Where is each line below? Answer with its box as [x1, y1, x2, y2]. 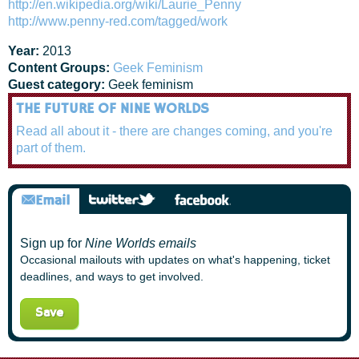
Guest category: [8, 78, 108, 91]
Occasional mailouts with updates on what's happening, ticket [20, 254, 330, 266]
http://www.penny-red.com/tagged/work [8, 14, 228, 28]
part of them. [16, 141, 86, 155]
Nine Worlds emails [85, 236, 196, 250]
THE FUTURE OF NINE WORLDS [16, 100, 209, 119]
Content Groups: [8, 61, 113, 75]
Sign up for [20, 236, 85, 250]
